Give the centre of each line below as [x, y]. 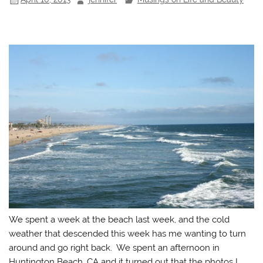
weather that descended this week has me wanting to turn [128, 233]
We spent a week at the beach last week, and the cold [119, 219]
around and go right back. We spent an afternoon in [114, 247]
